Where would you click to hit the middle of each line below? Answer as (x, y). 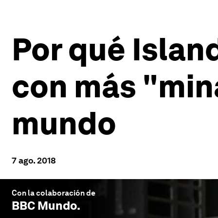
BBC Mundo (44, 206)
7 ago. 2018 (34, 160)
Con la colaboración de (54, 193)
